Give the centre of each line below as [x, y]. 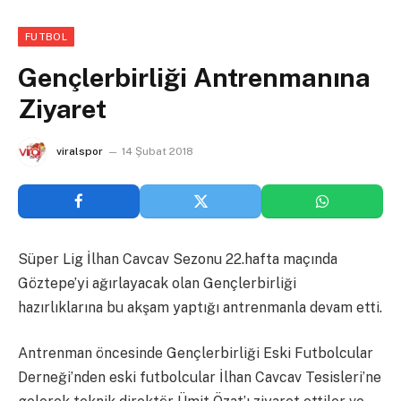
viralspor [80, 151]
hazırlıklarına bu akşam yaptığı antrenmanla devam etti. [200, 307]
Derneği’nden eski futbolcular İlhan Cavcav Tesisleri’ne [200, 378]
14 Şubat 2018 [158, 151]
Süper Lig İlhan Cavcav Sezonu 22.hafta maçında [178, 259]
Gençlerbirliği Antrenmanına [195, 77]
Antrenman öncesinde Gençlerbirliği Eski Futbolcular [196, 354]
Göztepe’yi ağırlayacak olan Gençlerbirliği [157, 283]
